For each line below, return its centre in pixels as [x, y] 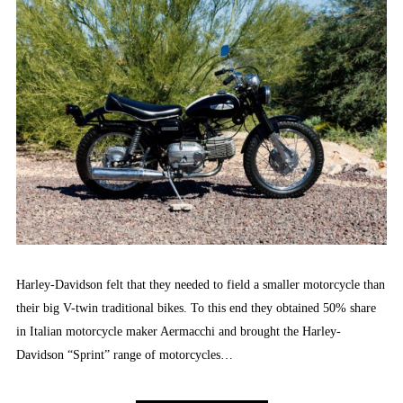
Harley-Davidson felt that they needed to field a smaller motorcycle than [201, 285]
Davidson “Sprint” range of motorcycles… [125, 355]
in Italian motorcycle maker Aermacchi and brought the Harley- [179, 332]
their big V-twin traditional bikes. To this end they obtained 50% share [196, 309]
